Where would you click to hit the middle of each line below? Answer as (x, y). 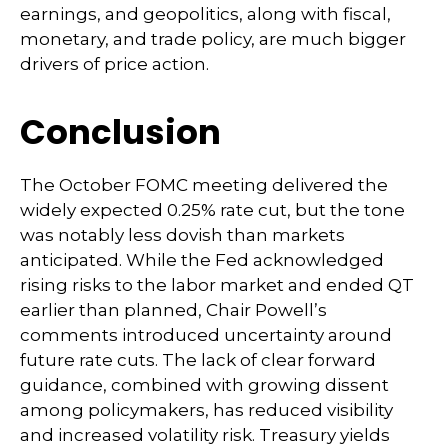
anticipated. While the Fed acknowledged (202, 260)
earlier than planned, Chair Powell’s (173, 310)
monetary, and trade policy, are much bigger (213, 39)
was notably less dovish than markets (182, 235)
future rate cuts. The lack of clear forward (198, 360)
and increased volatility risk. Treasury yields (205, 435)
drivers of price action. (114, 64)
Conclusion (120, 132)
